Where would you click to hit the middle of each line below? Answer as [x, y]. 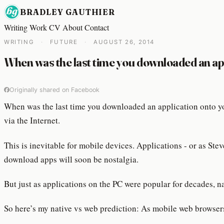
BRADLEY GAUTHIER [68, 12]
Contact [97, 27]
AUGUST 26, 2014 [124, 42]
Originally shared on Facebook [54, 89]
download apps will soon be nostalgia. [71, 159]
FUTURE [65, 42]
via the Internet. [32, 120]
